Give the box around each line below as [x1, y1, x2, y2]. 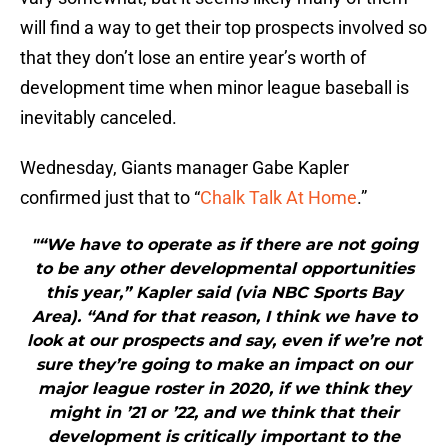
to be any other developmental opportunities [34, 259, 414, 279]
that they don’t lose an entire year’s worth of [20, 47, 366, 69]
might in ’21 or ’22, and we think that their [49, 403, 399, 423]
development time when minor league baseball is [20, 77, 409, 99]
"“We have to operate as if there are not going [30, 235, 418, 255]
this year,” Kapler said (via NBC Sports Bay [45, 283, 403, 303]
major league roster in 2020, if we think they [37, 379, 411, 399]
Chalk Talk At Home [200, 187, 357, 209]
